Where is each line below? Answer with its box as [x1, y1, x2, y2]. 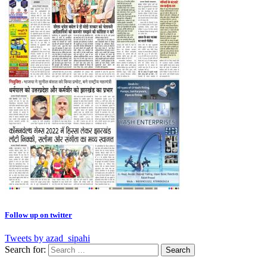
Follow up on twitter [5, 210, 72, 219]
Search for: [5, 244, 46, 254]
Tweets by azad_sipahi [5, 232, 90, 243]
